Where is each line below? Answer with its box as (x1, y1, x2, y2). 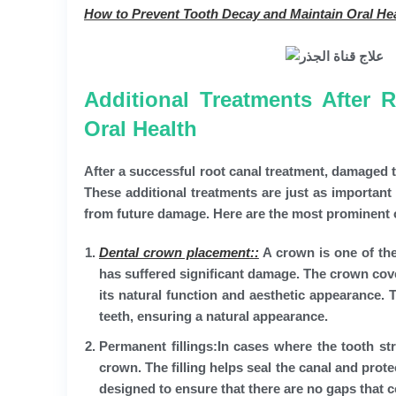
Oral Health (84, 116, 197, 141)
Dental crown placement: (99, 244, 255, 260)
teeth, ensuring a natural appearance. (99, 308, 328, 324)
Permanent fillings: (99, 338, 217, 354)
